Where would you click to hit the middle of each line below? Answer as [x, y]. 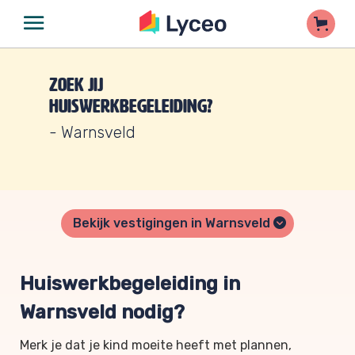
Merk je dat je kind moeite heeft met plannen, [156, 345]
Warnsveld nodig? [102, 312]
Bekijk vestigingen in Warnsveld [173, 223]
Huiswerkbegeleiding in [130, 284]
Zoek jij [76, 85]
